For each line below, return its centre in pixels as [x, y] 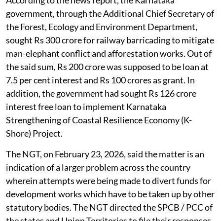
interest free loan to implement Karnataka [86, 107]
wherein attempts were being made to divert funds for [109, 181]
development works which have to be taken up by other [110, 194]
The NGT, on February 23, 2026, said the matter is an [105, 154]
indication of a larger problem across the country [98, 167]
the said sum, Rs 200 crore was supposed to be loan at [107, 67]
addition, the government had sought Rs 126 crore [101, 93]
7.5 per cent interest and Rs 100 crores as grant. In [100, 80]
